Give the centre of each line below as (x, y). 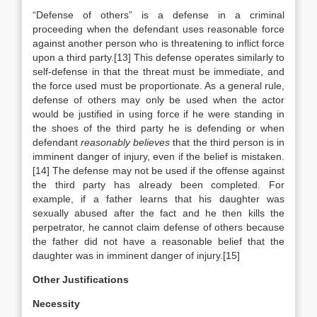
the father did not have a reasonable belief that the (158, 241)
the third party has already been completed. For (158, 185)
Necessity (56, 304)
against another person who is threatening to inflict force (158, 43)
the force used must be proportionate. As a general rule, (158, 86)
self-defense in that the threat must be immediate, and (158, 71)
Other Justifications (81, 279)
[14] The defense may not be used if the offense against (158, 171)
